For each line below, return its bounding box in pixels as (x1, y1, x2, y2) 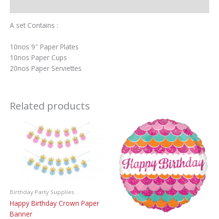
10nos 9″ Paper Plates (10, 42, 79, 51)
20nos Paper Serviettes (10, 63, 82, 73)
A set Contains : (10, 20, 58, 30)
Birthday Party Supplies (10, 188, 74, 196)
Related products (10, 99, 90, 113)
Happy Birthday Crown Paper (10, 198, 99, 208)
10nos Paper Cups (10, 52, 67, 62)
